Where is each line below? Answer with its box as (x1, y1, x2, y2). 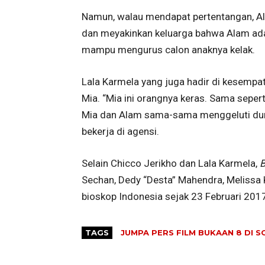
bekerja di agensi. (82, 125, 159, 137)
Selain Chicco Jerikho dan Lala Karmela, (82, 157, 260, 169)
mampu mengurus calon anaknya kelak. (82, 43, 255, 56)
